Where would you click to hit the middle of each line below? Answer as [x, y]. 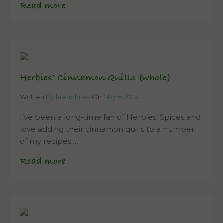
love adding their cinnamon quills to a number [107, 129]
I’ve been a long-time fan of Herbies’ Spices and [110, 117]
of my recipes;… [49, 141]
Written [33, 97]
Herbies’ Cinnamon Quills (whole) [95, 78]
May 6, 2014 [121, 97]
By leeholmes [68, 97]
